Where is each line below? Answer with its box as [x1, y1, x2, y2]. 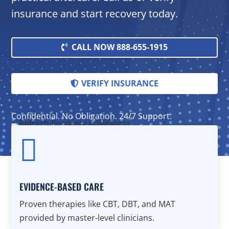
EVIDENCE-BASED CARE [19, 179, 104, 193]
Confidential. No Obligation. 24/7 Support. [11, 110, 172, 122]
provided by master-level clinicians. [19, 212, 155, 223]
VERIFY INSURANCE [81, 77, 158, 89]
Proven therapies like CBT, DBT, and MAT [19, 198, 176, 210]
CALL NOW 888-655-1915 [72, 41, 168, 53]
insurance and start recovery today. [11, 6, 178, 20]
